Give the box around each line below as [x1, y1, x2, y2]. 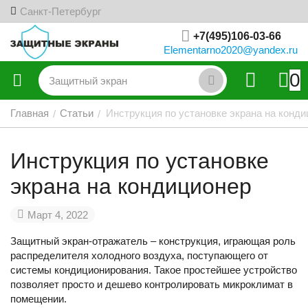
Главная [10, 107, 49, 119]
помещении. [10, 293, 67, 305]
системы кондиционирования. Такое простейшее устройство [10, 264, 297, 276]
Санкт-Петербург [20, 5, 101, 17]
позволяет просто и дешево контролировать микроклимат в [10, 278, 293, 290]
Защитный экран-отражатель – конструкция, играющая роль [10, 235, 296, 247]
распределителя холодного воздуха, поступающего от [10, 250, 268, 261]
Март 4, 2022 [27, 208, 88, 221]
